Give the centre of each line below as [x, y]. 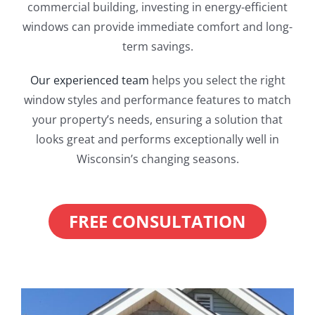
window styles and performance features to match [157, 100]
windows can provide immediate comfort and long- [157, 27]
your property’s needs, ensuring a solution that [157, 120]
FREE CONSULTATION [157, 221]
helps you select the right [217, 81]
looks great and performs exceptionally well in [157, 140]
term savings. [157, 47]
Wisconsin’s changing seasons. [157, 159]
